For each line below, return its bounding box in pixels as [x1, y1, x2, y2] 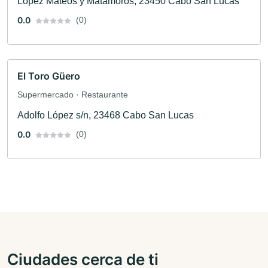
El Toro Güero [17, 70, 80, 83]
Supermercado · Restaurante [17, 90, 128, 100]
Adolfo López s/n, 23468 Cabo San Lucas [17, 110, 194, 121]
